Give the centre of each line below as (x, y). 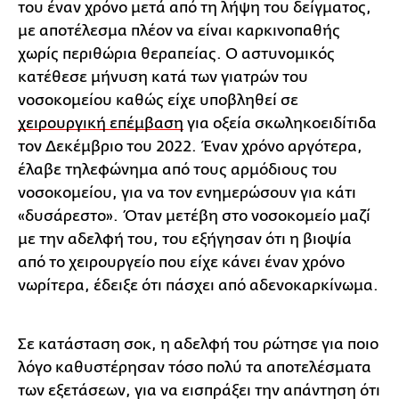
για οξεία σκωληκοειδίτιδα (280, 123)
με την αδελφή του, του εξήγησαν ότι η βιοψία (185, 239)
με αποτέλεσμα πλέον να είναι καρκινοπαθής (179, 30)
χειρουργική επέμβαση (101, 123)
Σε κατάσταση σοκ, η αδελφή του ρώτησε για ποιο (198, 344)
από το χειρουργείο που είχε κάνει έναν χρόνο (181, 262)
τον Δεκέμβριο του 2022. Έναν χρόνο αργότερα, (190, 146)
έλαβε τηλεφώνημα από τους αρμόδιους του (178, 169)
